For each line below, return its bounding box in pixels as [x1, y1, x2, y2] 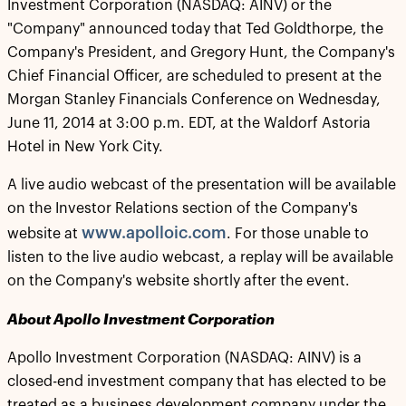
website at [7, 227, 82, 241]
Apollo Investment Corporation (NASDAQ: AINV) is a [7, 351, 362, 365]
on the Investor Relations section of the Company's [7, 201, 358, 216]
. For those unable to [227, 227, 369, 241]
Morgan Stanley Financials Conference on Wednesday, [7, 92, 381, 107]
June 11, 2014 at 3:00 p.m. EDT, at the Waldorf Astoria [7, 116, 371, 130]
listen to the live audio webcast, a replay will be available [7, 250, 393, 265]
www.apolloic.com [82, 225, 227, 241]
